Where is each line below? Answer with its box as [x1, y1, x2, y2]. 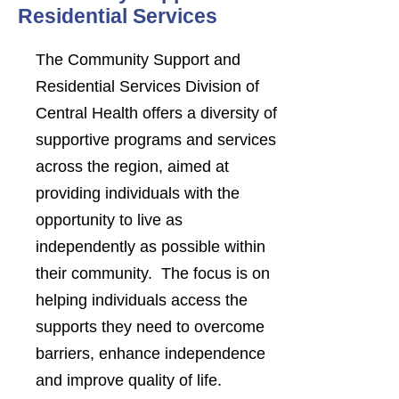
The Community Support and [36, 51, 240, 69]
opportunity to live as [36, 211, 183, 229]
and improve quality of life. [36, 371, 226, 389]
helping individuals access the [36, 291, 248, 309]
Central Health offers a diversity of [36, 104, 277, 122]
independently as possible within [36, 238, 265, 256]
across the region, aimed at [36, 158, 229, 175]
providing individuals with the [36, 184, 240, 202]
